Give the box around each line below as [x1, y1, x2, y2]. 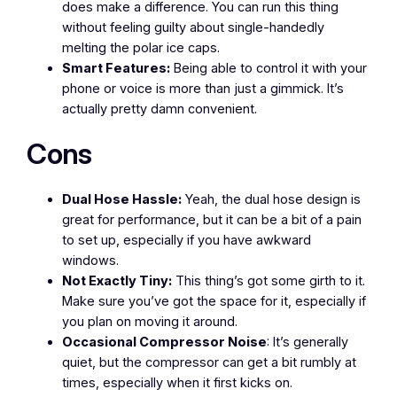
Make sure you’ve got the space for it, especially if [62, 292, 367, 309]
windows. [62, 252, 120, 269]
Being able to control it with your [170, 59, 368, 76]
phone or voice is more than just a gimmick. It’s [62, 80, 345, 97]
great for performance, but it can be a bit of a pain [62, 211, 362, 228]
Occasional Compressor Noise [62, 333, 268, 350]
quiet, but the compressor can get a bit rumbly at [62, 354, 357, 370]
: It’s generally [267, 333, 349, 350]
